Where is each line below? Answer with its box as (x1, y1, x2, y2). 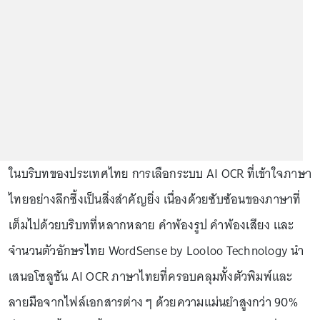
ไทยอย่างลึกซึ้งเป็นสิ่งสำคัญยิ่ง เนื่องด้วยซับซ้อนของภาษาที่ (9, 189, 301, 210)
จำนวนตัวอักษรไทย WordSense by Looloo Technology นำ (9, 240, 304, 261)
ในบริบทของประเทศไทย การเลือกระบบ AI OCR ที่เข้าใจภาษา (9, 163, 311, 184)
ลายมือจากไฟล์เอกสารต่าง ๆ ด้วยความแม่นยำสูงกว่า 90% (9, 291, 298, 313)
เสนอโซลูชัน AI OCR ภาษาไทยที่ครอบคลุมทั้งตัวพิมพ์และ (9, 266, 293, 287)
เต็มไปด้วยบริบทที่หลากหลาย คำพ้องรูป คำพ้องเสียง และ (9, 214, 294, 236)
